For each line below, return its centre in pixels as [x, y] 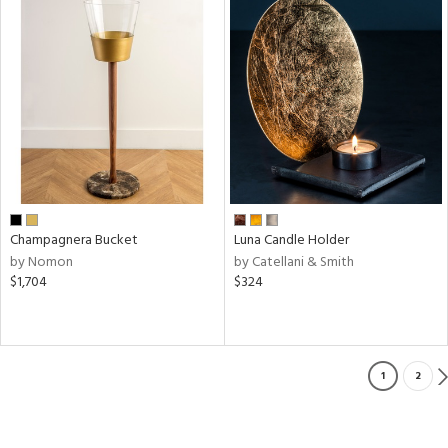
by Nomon [41, 262]
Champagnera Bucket [74, 240]
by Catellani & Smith [293, 262]
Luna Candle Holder [291, 240]
